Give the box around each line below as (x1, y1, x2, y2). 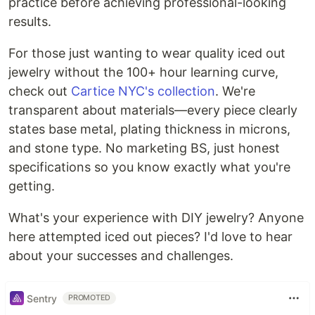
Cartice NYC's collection (71, 84, 215, 98)
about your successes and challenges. (8, 248, 233, 263)
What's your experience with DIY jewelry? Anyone (8, 210, 304, 225)
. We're (215, 84, 255, 98)
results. (8, 14, 51, 29)
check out (8, 84, 71, 98)
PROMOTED (68, 293, 111, 302)
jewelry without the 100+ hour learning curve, (8, 65, 278, 79)
